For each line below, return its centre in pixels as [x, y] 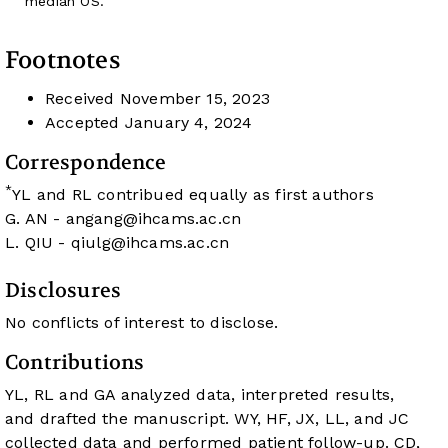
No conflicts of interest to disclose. [142, 322]
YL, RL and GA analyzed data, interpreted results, [200, 394]
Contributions [75, 362]
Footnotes [63, 60]
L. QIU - [38, 242]
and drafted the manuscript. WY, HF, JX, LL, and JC [207, 418]
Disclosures [63, 290]
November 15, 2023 [192, 98]
